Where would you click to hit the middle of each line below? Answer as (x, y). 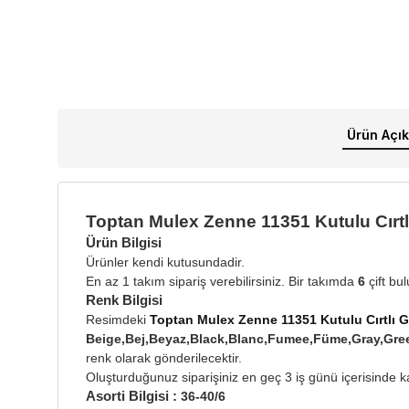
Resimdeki (118, 319)
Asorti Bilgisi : (133, 395)
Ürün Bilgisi (124, 242)
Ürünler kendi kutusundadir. (165, 262)
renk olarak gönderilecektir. (164, 357)
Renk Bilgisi (124, 299)
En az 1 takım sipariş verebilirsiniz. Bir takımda (222, 281)
